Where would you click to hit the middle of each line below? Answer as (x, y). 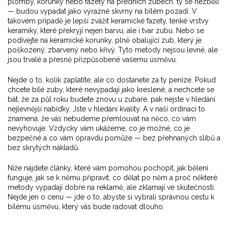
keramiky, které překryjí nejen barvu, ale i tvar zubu (90, 31)
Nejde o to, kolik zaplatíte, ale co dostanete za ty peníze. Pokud (112, 80)
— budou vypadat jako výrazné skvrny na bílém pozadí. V (102, 11)
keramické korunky (81, 40)
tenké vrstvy (189, 21)
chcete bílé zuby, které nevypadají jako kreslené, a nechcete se (111, 90)
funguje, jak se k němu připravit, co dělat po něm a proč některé (112, 178)
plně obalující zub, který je (158, 40)
